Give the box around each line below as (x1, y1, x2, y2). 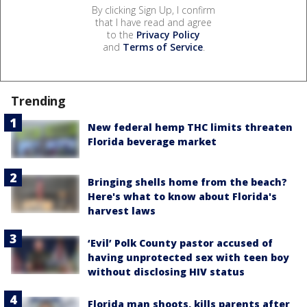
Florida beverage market (88, 134, 217, 148)
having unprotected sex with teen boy (88, 250, 289, 264)
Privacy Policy (136, 27, 200, 41)
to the (107, 27, 136, 41)
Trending (11, 92, 66, 109)
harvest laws (88, 204, 156, 217)
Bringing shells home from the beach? (88, 175, 287, 188)
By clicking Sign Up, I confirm (92, 3, 215, 16)
